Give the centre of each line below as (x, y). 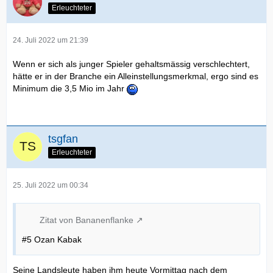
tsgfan (63, 139)
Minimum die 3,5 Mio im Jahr (70, 89)
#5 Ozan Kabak (52, 239)
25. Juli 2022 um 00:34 (51, 185)
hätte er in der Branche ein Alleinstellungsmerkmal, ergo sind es (136, 76)
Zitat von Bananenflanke (87, 220)
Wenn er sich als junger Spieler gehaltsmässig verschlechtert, (131, 64)
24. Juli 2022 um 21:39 (51, 41)
